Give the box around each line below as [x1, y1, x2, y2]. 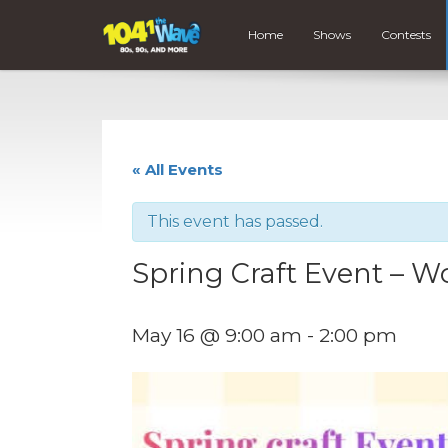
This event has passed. [147, 211, 323, 231]
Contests [380, 27, 431, 43]
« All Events [132, 159, 223, 179]
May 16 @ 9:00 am [132, 322, 302, 347]
